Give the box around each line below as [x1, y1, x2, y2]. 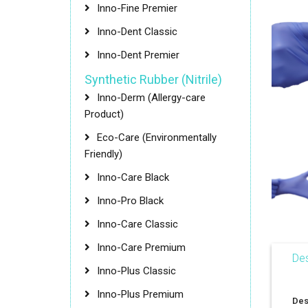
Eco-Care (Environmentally [97, 131, 217, 144]
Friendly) [85, 148, 122, 160]
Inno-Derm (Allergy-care [97, 91, 206, 104]
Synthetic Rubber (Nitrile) [85, 72, 222, 87]
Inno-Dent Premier [97, 49, 179, 61]
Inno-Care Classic [97, 218, 178, 230]
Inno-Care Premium [97, 241, 186, 254]
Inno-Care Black [97, 171, 169, 184]
